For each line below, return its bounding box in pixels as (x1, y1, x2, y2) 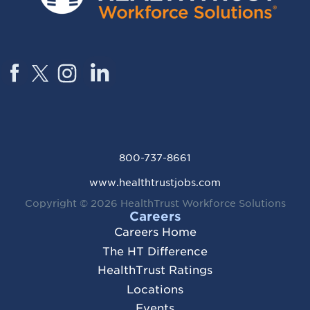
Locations (127, 282, 183, 296)
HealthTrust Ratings (98, 264, 212, 277)
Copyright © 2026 (24, 197, 120, 209)
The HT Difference (102, 244, 208, 258)
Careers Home (113, 226, 197, 239)
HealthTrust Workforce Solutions (120, 197, 286, 209)
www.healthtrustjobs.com (89, 176, 221, 188)
